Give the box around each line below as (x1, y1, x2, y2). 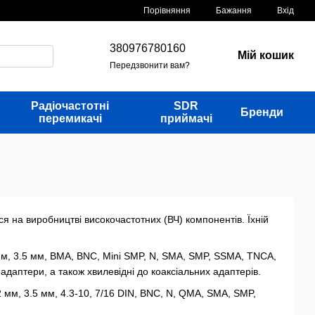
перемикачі (38, 112, 102, 124)
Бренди (240, 106, 283, 118)
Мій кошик (238, 49, 294, 61)
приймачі (160, 112, 212, 124)
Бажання (216, 6, 252, 15)
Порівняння (143, 5, 191, 15)
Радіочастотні (31, 100, 110, 112)
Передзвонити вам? (110, 60, 190, 70)
